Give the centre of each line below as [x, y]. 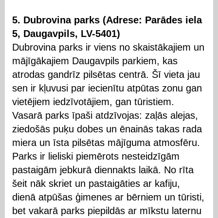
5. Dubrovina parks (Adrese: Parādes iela [107, 20]
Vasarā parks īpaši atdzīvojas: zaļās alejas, [105, 115]
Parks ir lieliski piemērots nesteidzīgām [96, 156]
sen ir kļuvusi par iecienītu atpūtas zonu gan [107, 88]
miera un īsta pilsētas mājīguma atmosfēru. [106, 143]
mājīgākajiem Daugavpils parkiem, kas [95, 61]
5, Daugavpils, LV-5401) [66, 34]
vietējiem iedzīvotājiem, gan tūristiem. [93, 102]
